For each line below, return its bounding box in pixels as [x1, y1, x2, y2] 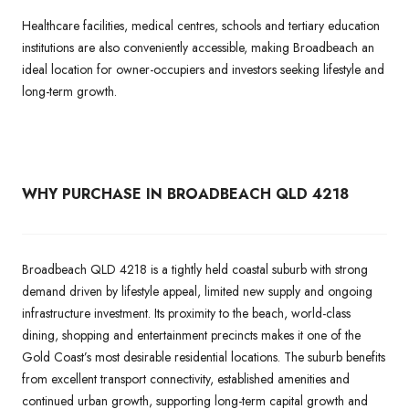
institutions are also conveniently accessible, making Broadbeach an [22, 37, 374, 57]
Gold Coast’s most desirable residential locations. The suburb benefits [22, 347, 385, 366]
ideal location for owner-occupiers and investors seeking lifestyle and [22, 59, 384, 79]
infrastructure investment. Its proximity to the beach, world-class [22, 303, 351, 322]
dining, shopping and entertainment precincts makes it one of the [22, 325, 361, 344]
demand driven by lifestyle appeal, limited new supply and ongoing [22, 281, 372, 300]
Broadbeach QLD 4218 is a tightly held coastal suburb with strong [22, 259, 368, 278]
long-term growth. [22, 81, 117, 100]
